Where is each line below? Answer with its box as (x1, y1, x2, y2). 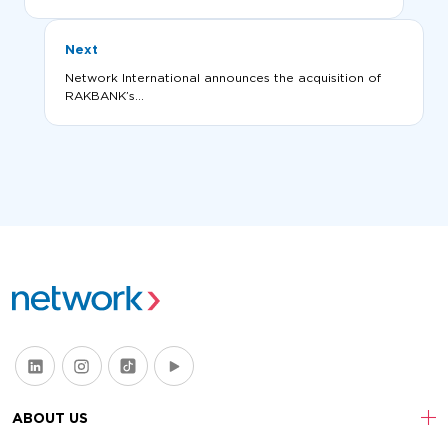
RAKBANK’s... (65, 87, 144, 103)
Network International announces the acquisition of (65, 69, 381, 85)
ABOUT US (12, 409, 88, 428)
